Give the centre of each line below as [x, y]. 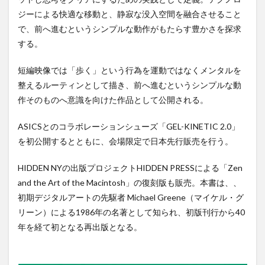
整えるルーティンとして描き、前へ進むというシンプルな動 [130, 85]
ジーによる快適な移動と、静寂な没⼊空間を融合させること [130, 14]
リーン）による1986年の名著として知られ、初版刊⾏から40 [131, 212]
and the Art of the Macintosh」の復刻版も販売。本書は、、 [130, 183]
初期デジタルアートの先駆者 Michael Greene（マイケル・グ [131, 198]
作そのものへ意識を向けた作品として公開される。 [113, 100]
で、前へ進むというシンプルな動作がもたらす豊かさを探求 [130, 29]
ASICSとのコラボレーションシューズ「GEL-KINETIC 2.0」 [129, 127]
